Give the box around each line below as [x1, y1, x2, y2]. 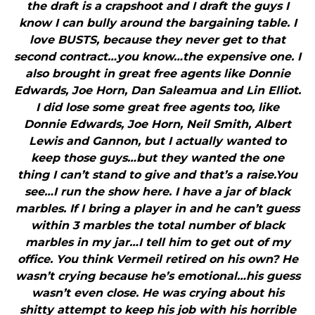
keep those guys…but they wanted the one [31, 151, 284, 165]
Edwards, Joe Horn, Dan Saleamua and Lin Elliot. [14, 84, 301, 98]
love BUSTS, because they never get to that [30, 33, 285, 47]
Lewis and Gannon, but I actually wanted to [29, 134, 286, 148]
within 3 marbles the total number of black [30, 219, 285, 233]
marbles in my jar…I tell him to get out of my [25, 236, 290, 250]
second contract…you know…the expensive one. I [14, 50, 301, 64]
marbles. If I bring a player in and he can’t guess [15, 202, 300, 216]
